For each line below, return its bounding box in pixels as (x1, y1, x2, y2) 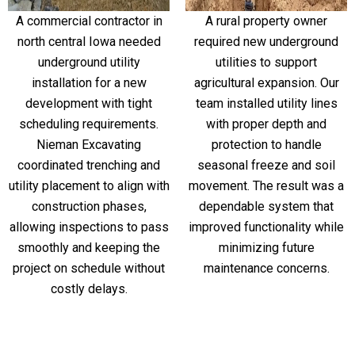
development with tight (25, 95, 152, 111)
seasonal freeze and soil (197, 157, 335, 173)
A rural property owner (205, 13, 327, 29)
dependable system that (199, 198, 334, 214)
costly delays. (50, 281, 128, 296)
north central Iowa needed (17, 33, 161, 49)
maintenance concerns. (203, 260, 330, 276)
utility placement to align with (8, 177, 170, 193)
